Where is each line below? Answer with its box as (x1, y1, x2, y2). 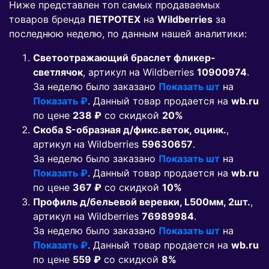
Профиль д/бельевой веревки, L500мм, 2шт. (33, 196, 250, 208)
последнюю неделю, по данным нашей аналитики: (9, 28, 247, 40)
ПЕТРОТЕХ (88, 13, 141, 26)
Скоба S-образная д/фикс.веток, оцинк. (33, 124, 226, 136)
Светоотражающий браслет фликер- (33, 52, 216, 64)
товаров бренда (9, 13, 88, 26)
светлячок (33, 66, 83, 79)
